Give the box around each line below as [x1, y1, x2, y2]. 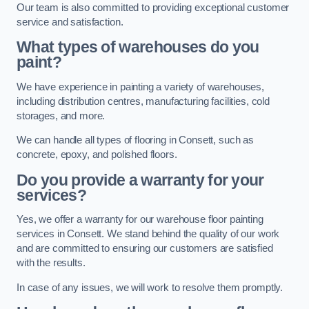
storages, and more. [17, 110, 106, 121]
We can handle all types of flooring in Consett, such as [17, 134, 255, 146]
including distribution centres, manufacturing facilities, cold [17, 95, 270, 107]
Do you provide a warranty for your [17, 170, 264, 189]
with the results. [17, 257, 86, 269]
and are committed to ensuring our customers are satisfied [17, 243, 273, 255]
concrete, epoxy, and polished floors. [17, 149, 177, 161]
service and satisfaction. [17, 16, 123, 28]
